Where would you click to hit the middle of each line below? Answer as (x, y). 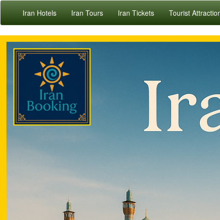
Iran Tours (87, 13)
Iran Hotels (40, 13)
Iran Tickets (136, 13)
